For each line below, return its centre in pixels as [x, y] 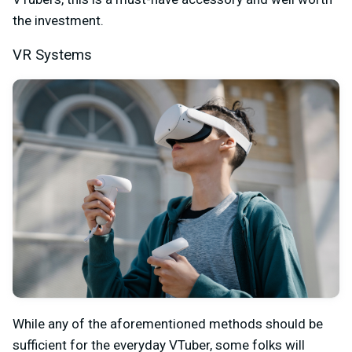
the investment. [60, 21]
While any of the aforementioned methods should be [168, 323]
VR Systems [52, 55]
